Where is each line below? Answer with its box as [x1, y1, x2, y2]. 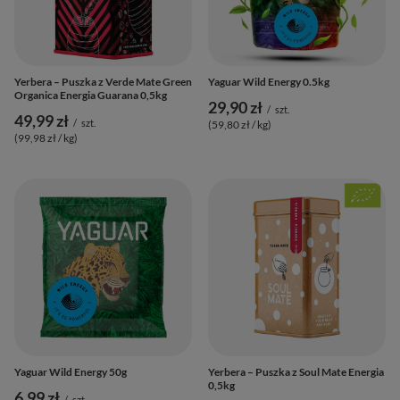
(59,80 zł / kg [208, 117, 268, 131]
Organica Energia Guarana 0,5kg [14, 87, 167, 102]
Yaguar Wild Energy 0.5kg [208, 74, 329, 88]
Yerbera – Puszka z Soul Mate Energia [208, 364, 384, 379]
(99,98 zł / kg [14, 130, 74, 145]
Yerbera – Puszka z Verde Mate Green [14, 74, 192, 88]
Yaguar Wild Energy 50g [14, 364, 127, 379]
